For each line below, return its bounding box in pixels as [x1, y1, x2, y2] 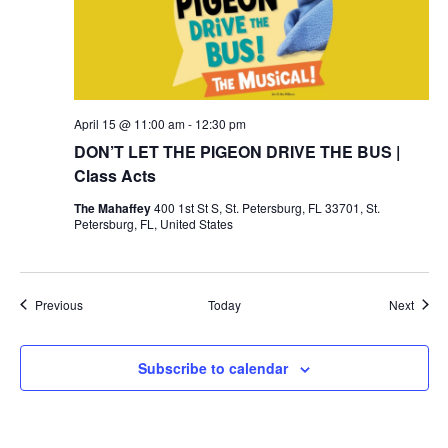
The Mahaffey [73, 198, 154, 217]
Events [81, 294, 119, 312]
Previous [34, 295, 83, 313]
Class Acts [73, 163, 156, 187]
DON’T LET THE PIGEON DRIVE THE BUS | [73, 139, 400, 163]
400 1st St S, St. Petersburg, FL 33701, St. [153, 198, 380, 216]
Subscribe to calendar [138, 357, 288, 378]
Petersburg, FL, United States [73, 214, 233, 232]
